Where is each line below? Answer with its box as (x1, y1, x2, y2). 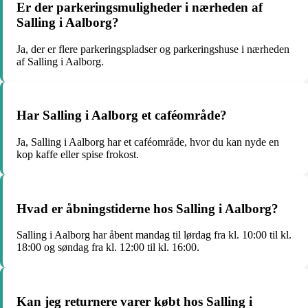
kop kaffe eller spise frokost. (16, 148, 139, 160)
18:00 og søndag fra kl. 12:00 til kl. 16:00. (16, 241, 199, 254)
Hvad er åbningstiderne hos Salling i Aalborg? (16, 201, 278, 216)
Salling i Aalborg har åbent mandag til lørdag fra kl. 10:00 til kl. (16, 229, 291, 241)
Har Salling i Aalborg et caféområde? (16, 108, 227, 123)
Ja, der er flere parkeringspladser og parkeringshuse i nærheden (16, 43, 289, 55)
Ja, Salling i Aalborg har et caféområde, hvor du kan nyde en (16, 136, 279, 148)
